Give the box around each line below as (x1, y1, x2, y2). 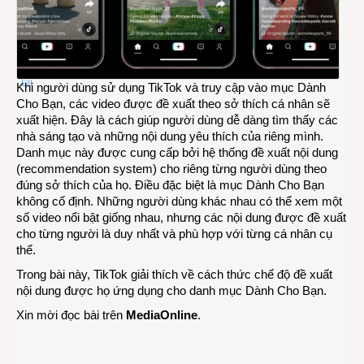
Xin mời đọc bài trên (16, 307, 126, 322)
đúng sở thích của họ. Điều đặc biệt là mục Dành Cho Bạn (16, 177, 324, 192)
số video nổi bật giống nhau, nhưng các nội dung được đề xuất (16, 210, 346, 224)
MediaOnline (126, 307, 197, 322)
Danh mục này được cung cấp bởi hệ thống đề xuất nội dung (16, 145, 338, 159)
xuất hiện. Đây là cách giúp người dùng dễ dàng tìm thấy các (16, 112, 338, 127)
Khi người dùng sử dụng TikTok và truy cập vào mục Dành (16, 80, 326, 94)
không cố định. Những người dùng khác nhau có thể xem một (16, 193, 342, 208)
